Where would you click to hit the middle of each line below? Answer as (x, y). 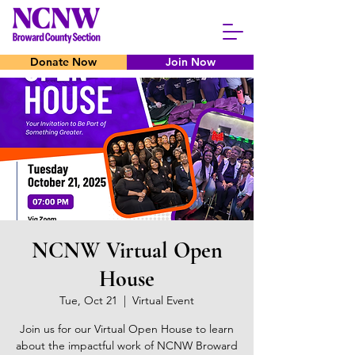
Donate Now (63, 62)
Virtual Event (163, 300)
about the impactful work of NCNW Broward (127, 345)
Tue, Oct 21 (88, 300)
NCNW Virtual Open (127, 250)
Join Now (190, 62)
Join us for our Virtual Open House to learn (127, 329)
